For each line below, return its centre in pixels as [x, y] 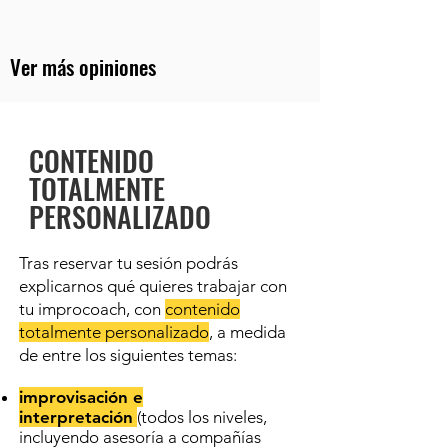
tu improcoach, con [92, 309]
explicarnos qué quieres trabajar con [153, 286]
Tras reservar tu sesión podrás [128, 263]
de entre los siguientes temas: [128, 355]
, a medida [247, 332]
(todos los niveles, [202, 417]
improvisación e [81, 397]
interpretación [76, 417]
